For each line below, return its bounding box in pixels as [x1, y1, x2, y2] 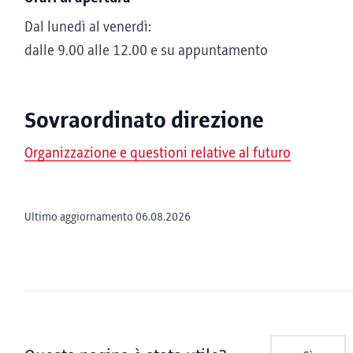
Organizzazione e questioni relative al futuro [24, 146, 291, 162]
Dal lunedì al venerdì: [24, 20, 151, 35]
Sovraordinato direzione [24, 109, 264, 133]
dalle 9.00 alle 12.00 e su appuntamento [24, 43, 268, 59]
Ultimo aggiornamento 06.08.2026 [24, 211, 191, 224]
